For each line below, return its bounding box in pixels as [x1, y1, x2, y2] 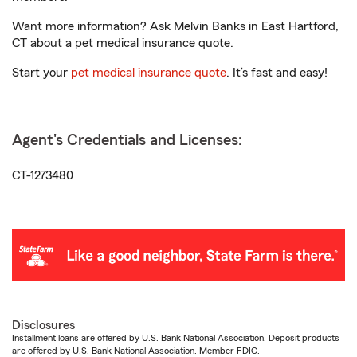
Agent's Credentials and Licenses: [12, 132, 242, 148]
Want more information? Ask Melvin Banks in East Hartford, [12, 20, 339, 33]
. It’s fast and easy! [226, 66, 328, 79]
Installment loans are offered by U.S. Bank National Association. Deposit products [12, 333, 339, 343]
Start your [12, 66, 71, 79]
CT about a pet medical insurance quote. [12, 37, 233, 49]
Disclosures [12, 319, 75, 332]
